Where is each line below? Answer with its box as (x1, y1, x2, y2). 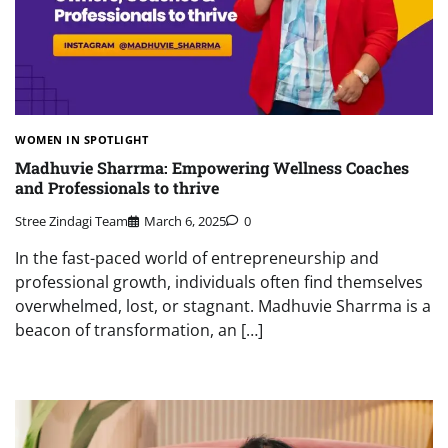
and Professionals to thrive (15, 177, 219, 199)
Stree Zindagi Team (15, 211, 128, 230)
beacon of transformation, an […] (15, 318, 263, 341)
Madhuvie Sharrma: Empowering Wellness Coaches (15, 157, 409, 179)
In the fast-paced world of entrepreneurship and (15, 246, 379, 269)
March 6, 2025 (144, 211, 226, 230)
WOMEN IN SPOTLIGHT (15, 132, 148, 148)
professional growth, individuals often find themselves (15, 270, 423, 293)
